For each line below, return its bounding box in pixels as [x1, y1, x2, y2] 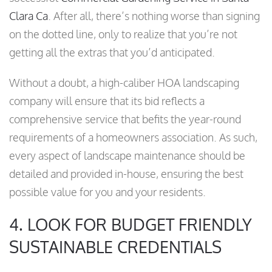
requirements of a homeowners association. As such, [9, 131, 257, 144]
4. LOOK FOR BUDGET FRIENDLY [9, 214, 252, 235]
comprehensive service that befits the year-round [9, 112, 241, 126]
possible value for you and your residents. [9, 185, 206, 199]
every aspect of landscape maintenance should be [9, 149, 245, 163]
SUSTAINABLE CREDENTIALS [9, 236, 222, 257]
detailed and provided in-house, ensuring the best [9, 167, 243, 181]
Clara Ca [9, 9, 48, 23]
